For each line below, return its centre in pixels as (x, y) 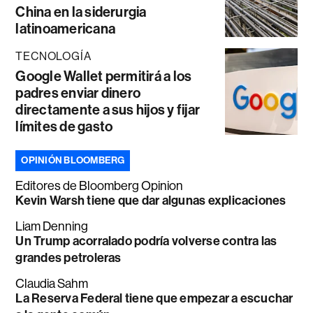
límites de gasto (64, 126)
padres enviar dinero (78, 93)
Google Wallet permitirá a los (104, 76)
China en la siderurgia (81, 12)
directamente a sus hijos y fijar (108, 109)
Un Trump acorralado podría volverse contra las (146, 241)
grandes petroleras (68, 257)
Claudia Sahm (52, 283)
